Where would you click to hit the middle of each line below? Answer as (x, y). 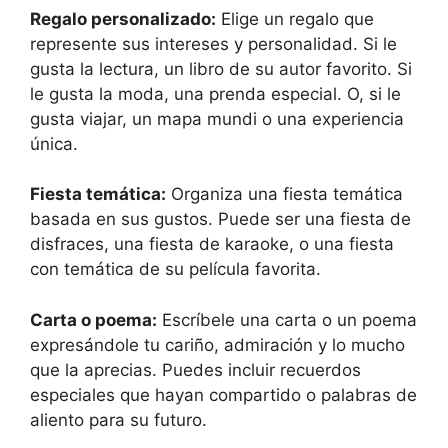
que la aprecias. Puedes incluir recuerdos (195, 369)
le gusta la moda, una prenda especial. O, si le (215, 93)
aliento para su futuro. (118, 419)
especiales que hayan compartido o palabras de (223, 394)
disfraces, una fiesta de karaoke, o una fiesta (212, 244)
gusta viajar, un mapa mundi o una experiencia (217, 118)
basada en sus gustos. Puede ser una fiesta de (220, 219)
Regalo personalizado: (123, 18)
